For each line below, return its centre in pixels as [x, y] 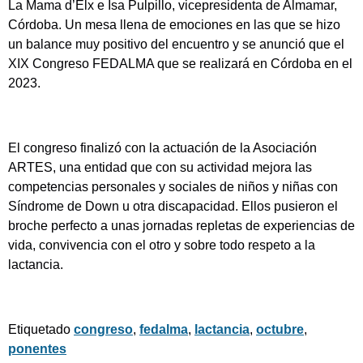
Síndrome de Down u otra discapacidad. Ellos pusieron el [173, 207]
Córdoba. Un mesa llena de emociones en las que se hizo [174, 25]
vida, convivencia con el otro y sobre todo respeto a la [162, 246]
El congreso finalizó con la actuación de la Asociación [162, 148]
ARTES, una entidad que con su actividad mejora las [160, 168]
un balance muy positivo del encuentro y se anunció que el [176, 45]
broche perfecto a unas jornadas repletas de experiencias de [181, 226]
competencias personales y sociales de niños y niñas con [173, 187]
